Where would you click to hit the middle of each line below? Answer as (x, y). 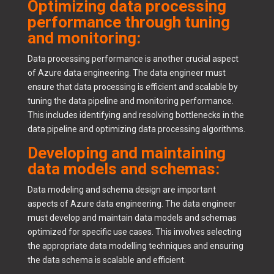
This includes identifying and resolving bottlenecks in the (135, 115)
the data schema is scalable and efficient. (107, 260)
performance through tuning (128, 22)
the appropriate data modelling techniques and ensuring (135, 246)
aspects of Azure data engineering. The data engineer (131, 204)
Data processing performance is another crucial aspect (133, 59)
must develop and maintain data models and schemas (132, 218)
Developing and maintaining (126, 153)
